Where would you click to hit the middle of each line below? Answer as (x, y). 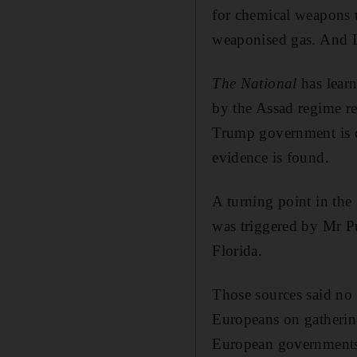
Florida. (237, 250)
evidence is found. (271, 157)
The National (255, 83)
